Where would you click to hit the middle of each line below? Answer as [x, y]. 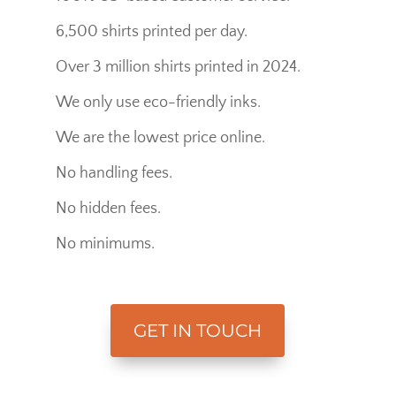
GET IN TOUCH [198, 330]
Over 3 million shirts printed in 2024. [178, 67]
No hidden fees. [108, 208]
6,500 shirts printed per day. [151, 31]
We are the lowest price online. [160, 137]
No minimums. [105, 244]
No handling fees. [114, 173]
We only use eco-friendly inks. [158, 102]
